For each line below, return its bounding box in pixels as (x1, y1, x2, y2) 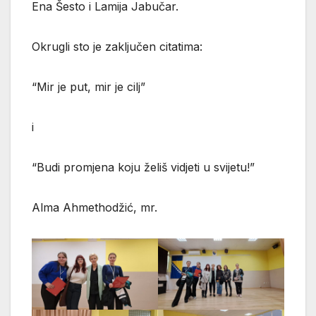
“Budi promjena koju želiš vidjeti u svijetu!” (32, 160, 255, 175)
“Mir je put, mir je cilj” (32, 80, 145, 95)
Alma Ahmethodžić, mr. (32, 200, 157, 215)
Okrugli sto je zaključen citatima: (32, 39, 202, 54)
